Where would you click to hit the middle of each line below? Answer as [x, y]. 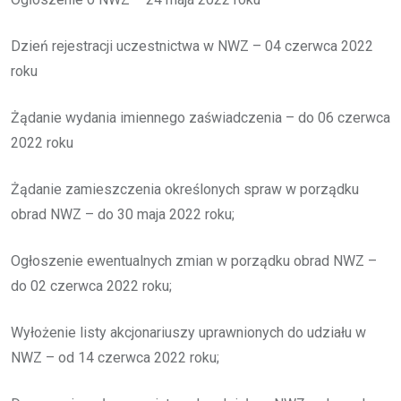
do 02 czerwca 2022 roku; [91, 286]
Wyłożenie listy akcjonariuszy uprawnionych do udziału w [188, 332]
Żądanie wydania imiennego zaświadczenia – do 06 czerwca [200, 117]
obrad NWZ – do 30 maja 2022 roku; [123, 214]
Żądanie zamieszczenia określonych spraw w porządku [185, 189]
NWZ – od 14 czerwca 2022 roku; [115, 357]
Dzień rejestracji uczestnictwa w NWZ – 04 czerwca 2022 [192, 46]
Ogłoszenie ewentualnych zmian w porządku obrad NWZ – [194, 260]
